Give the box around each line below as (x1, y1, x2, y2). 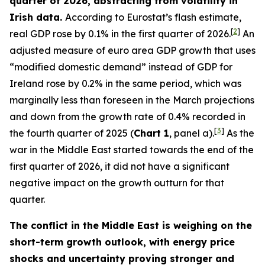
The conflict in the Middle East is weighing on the (9, 219, 252, 231)
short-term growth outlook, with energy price (9, 236, 235, 248)
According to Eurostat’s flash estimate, (65, 11, 241, 23)
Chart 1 (134, 127, 169, 139)
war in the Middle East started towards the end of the (9, 144, 254, 156)
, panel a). (169, 127, 214, 139)
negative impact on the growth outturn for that (9, 177, 224, 189)
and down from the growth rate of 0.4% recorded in (9, 111, 245, 122)
